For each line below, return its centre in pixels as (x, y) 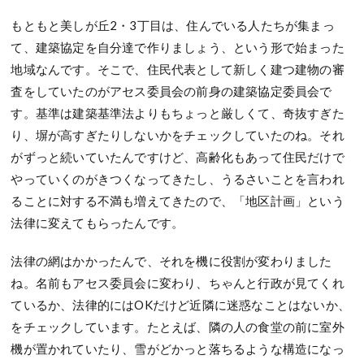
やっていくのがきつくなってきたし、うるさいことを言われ (178, 178)
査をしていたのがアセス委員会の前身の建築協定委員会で (171, 91)
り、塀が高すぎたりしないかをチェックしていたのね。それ (178, 134)
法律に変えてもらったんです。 (97, 222)
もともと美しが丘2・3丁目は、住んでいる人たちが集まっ (173, 25)
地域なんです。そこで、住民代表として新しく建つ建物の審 (178, 69)
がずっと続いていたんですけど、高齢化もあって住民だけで (178, 156)
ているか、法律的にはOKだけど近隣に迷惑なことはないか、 (181, 304)
